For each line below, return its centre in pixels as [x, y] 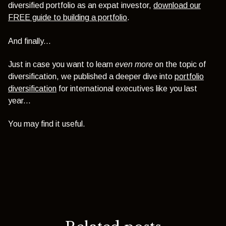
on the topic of [179, 64]
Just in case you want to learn [61, 64]
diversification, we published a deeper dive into [91, 76]
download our [177, 6]
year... [19, 100]
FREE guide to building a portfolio [68, 18]
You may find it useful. [47, 124]
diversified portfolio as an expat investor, [81, 6]
